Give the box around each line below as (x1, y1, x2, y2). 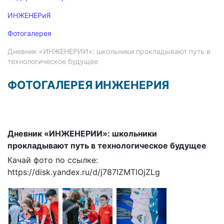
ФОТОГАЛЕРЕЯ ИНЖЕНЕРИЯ (7, 78, 169, 92)
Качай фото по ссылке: (7, 155, 98, 165)
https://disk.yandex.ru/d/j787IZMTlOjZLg (7, 167, 160, 177)
